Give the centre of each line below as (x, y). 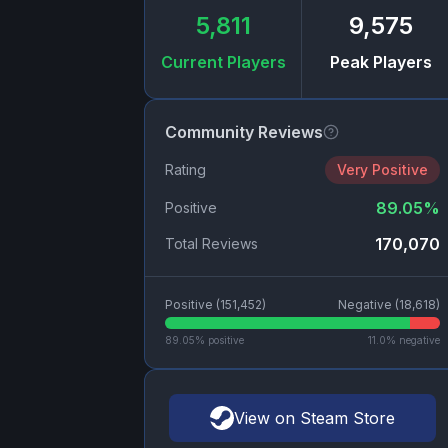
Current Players (223, 62)
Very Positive (382, 170)
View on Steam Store (314, 418)
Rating (185, 170)
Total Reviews (211, 244)
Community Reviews (244, 132)
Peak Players (381, 62)
